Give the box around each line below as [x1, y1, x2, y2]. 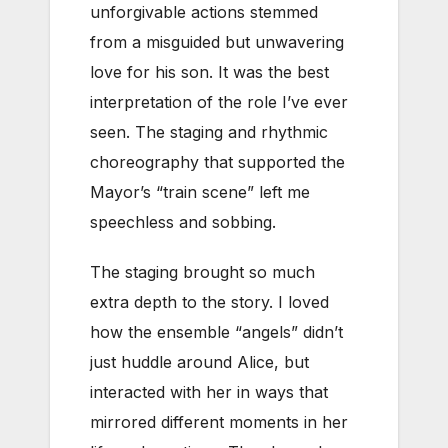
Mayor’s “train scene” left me [90, 181, 310, 202]
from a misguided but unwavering [90, 31, 344, 52]
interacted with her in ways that [90, 381, 328, 402]
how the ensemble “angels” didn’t [90, 321, 343, 342]
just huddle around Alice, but [90, 351, 309, 372]
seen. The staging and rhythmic [90, 121, 328, 142]
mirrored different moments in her [90, 411, 348, 432]
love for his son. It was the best [90, 61, 329, 82]
